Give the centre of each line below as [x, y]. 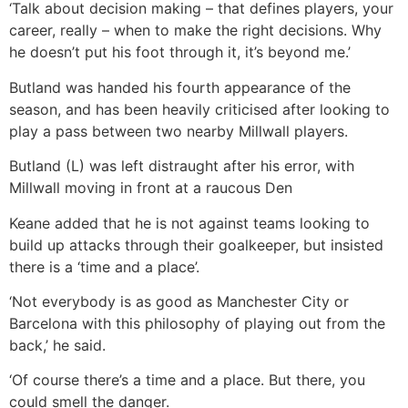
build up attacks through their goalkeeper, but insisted [196, 245]
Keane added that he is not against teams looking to [189, 223]
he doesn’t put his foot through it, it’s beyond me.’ [182, 52]
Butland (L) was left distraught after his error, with [182, 166]
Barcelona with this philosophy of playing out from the [197, 324]
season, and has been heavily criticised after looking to [199, 109]
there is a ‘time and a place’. [104, 266]
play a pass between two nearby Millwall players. [181, 131]
